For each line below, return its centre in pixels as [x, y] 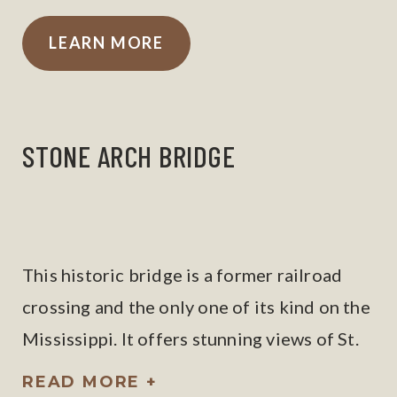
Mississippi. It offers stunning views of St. [191, 339]
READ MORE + [90, 382]
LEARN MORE [106, 43]
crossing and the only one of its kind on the [196, 307]
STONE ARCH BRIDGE [129, 156]
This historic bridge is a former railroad [183, 275]
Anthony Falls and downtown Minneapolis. [195, 370]
